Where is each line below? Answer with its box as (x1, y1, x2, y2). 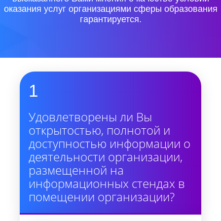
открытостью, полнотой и (29, 122, 170, 138)
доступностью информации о (29, 135, 190, 151)
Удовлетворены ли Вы (29, 109, 152, 125)
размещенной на (29, 162, 124, 178)
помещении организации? (29, 188, 175, 205)
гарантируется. (79, 14, 142, 24)
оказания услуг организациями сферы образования (3, 4, 218, 14)
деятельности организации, (29, 148, 183, 165)
